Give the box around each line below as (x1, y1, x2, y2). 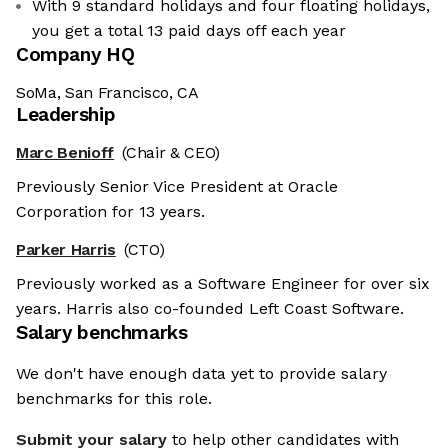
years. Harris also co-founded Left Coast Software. (16, 299, 404, 319)
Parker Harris (16, 240, 116, 260)
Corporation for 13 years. (16, 202, 205, 222)
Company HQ (16, 43, 135, 67)
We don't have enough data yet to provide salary (16, 364, 387, 384)
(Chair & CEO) (122, 143, 221, 163)
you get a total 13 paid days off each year (32, 21, 346, 41)
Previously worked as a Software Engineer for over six (16, 274, 430, 294)
